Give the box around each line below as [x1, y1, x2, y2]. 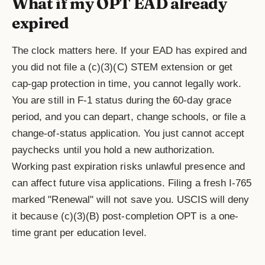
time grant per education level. [12, 227, 147, 239]
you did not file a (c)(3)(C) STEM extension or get [12, 62, 232, 73]
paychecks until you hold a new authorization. [12, 144, 215, 156]
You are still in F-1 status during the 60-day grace [12, 95, 232, 106]
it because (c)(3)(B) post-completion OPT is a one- [12, 211, 238, 222]
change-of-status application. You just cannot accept [12, 128, 245, 140]
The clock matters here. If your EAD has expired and [12, 45, 247, 57]
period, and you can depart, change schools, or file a [12, 111, 246, 123]
